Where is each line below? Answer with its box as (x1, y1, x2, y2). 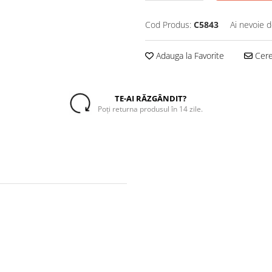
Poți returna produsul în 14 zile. (98, 103, 203, 114)
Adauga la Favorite (154, 50, 224, 62)
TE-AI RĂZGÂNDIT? (114, 92, 186, 104)
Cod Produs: (145, 19, 191, 31)
